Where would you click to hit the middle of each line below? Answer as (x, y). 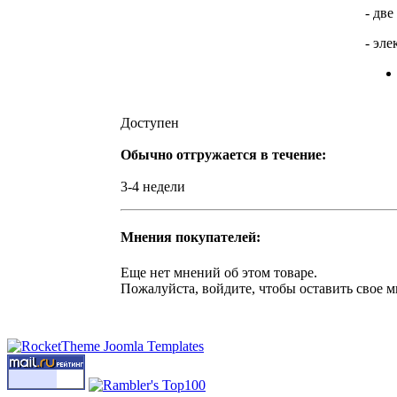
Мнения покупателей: (191, 237)
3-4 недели (153, 187)
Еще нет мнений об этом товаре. (219, 272)
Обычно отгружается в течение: (223, 155)
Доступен (150, 123)
